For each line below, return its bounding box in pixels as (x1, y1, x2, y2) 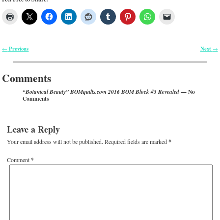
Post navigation (2, 50, 54, 62)
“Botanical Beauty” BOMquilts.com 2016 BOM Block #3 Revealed (23, 88, 180, 96)
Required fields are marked (105, 137, 169, 146)
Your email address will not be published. (7, 137, 104, 146)
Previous (7, 44, 29, 53)
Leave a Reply (7, 122, 60, 136)
